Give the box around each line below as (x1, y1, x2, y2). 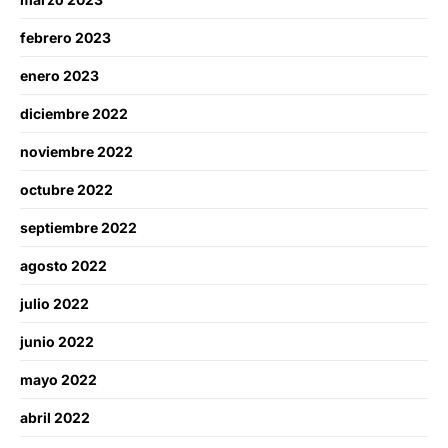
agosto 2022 (20, 256, 107, 274)
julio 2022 (20, 294, 89, 312)
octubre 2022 (20, 180, 113, 198)
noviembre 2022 (20, 142, 133, 160)
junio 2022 (20, 332, 94, 350)
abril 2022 (20, 408, 90, 426)
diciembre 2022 (20, 104, 128, 122)
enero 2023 (20, 66, 99, 84)
